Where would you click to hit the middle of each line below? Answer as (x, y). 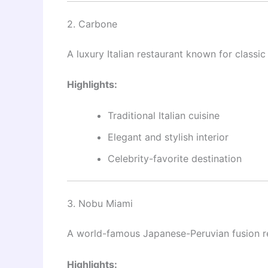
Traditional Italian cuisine (164, 115)
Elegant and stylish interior (168, 137)
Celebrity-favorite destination (175, 158)
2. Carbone (92, 24)
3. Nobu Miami (100, 203)
